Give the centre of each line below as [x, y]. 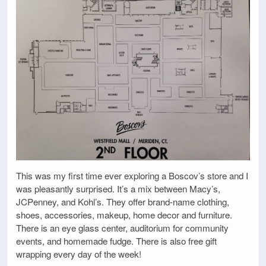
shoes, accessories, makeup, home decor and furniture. [124, 215]
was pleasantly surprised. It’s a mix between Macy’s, [118, 189]
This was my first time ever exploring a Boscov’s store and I [132, 176]
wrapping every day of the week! [79, 254]
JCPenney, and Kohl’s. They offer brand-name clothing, [123, 202]
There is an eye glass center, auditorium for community [122, 228]
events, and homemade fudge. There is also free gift [116, 241]
